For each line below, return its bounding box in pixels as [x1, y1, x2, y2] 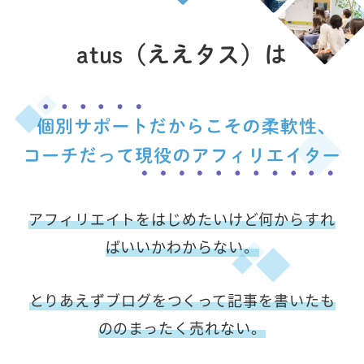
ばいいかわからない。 [105, 236, 259, 258]
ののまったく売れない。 [97, 317, 266, 339]
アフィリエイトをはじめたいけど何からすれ [28, 208, 336, 230]
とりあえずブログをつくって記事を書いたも [28, 289, 336, 311]
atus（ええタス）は [76, 43, 288, 67]
